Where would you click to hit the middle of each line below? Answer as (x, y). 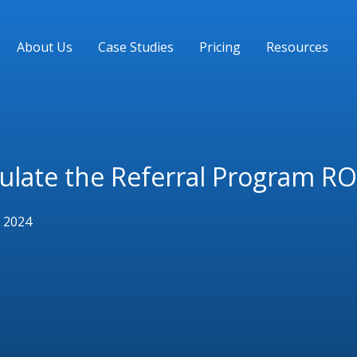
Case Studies (135, 47)
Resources (297, 47)
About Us (44, 47)
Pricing (220, 47)
